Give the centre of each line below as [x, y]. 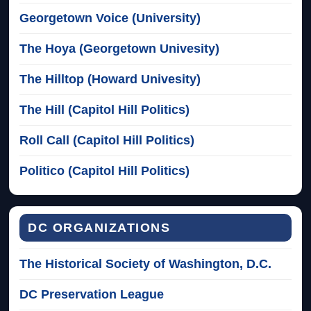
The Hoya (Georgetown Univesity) [120, 48]
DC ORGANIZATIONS [99, 227]
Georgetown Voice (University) [110, 18]
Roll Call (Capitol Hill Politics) [107, 140]
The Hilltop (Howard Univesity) [110, 79]
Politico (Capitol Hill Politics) [105, 170]
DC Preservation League [92, 294]
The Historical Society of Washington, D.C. [146, 263]
